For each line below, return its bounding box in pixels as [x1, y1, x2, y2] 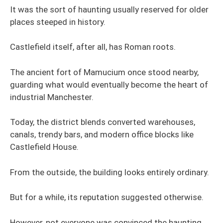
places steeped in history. [10, 16, 106, 27]
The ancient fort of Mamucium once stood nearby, [10, 67, 199, 77]
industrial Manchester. [10, 92, 94, 102]
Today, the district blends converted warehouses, [10, 117, 195, 127]
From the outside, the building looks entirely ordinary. [10, 167, 209, 177]
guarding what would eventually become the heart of [10, 79, 208, 90]
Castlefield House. [10, 142, 79, 152]
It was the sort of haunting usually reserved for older [10, 4, 209, 14]
